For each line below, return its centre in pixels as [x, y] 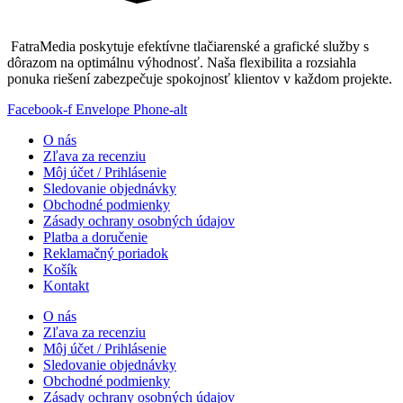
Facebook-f [40, 109]
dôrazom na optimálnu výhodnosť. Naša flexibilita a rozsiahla [182, 62]
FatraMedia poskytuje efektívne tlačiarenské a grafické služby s [188, 46]
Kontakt [66, 285]
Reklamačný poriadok [106, 253]
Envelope [103, 109]
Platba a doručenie [95, 237]
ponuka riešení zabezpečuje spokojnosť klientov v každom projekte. [200, 78]
